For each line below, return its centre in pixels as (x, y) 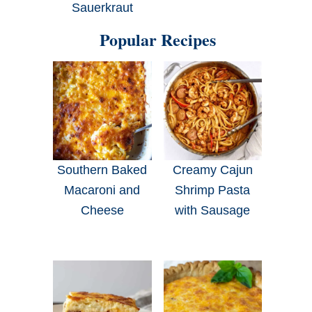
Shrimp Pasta (213, 190)
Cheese (102, 210)
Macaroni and (102, 190)
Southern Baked (102, 170)
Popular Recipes (157, 40)
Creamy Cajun (212, 170)
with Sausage (213, 210)
